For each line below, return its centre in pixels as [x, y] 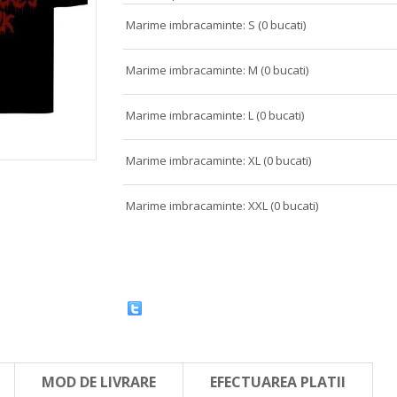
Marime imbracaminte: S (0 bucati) [216, 25]
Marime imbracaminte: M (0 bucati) [217, 70]
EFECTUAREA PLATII [278, 382]
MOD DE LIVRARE [99, 382]
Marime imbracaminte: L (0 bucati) [215, 115]
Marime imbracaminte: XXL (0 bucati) [222, 206]
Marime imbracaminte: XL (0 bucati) [218, 160]
